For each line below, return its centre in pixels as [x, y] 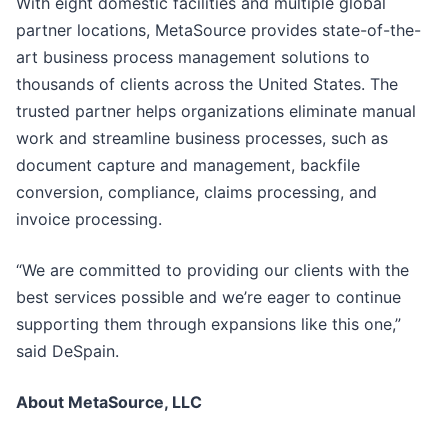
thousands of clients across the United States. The [207, 84]
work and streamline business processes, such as [202, 138]
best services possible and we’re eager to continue [208, 297]
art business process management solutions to [193, 57]
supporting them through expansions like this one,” [208, 324]
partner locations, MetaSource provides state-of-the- [218, 30]
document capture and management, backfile [188, 165]
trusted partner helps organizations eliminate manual [216, 111]
